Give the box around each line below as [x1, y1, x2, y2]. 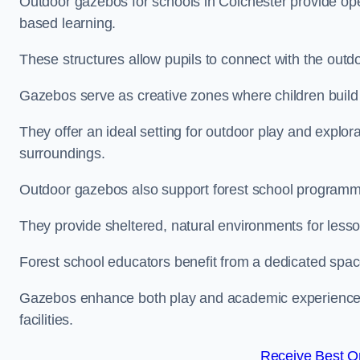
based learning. [19, 15, 117, 31]
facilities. [19, 312, 74, 328]
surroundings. [19, 145, 105, 162]
